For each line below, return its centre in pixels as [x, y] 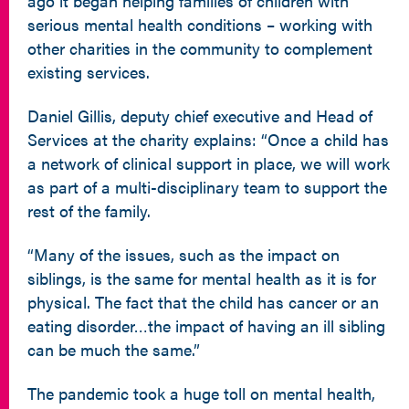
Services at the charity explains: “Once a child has [208, 139]
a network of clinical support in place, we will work [209, 163]
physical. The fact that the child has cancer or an [203, 302]
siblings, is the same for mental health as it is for [202, 278]
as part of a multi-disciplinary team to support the [207, 187]
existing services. [89, 72]
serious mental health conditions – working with [200, 24]
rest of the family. [89, 210]
